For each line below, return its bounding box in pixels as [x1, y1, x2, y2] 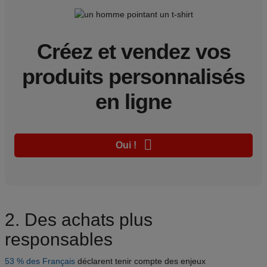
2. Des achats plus [5, 210, 153, 230]
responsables [5, 229, 113, 250]
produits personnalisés [22, 64, 245, 89]
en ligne [95, 89, 172, 114]
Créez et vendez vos [36, 39, 231, 64]
